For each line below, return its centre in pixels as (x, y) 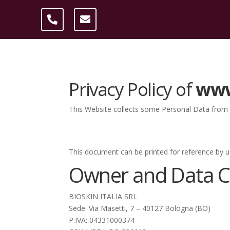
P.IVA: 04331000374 (102, 220)
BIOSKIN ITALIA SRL (103, 197)
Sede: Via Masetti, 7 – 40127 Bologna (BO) (140, 208)
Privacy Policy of (132, 89)
